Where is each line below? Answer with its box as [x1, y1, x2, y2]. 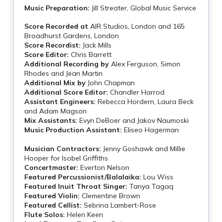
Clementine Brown [79, 191, 140, 200]
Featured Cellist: [24, 200, 82, 210]
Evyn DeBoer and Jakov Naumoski [77, 116, 189, 125]
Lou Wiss [141, 172, 173, 181]
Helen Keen [64, 210, 103, 219]
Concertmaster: [24, 163, 78, 172]
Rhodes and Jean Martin [24, 69, 103, 78]
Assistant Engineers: [24, 97, 96, 107]
